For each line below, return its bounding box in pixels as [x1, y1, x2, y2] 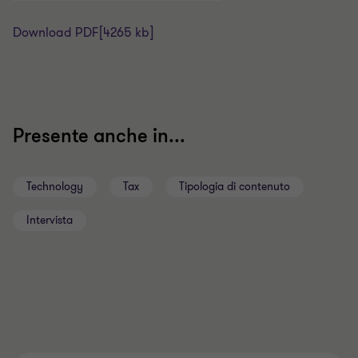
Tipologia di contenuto [179, 179, 290, 194]
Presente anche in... [13, 124, 185, 149]
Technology [26, 179, 83, 194]
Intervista [26, 213, 73, 228]
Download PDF [13, 24, 99, 42]
